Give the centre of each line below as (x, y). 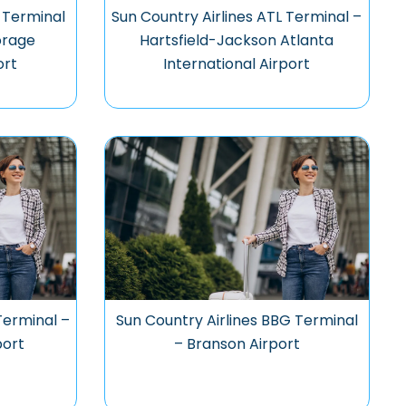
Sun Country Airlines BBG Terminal (237, 320)
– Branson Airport (237, 344)
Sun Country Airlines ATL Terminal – (237, 17)
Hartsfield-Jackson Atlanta (237, 40)
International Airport (237, 64)
